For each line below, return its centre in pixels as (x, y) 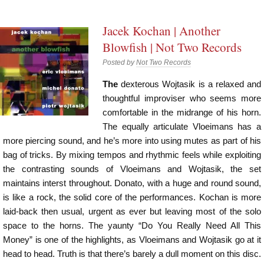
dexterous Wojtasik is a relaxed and (191, 84)
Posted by (120, 63)
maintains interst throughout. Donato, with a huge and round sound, (132, 183)
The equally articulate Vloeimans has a (182, 127)
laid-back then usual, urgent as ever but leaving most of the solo (132, 212)
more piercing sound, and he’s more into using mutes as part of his (132, 141)
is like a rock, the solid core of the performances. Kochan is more (132, 197)
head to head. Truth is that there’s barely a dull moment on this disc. (132, 254)
